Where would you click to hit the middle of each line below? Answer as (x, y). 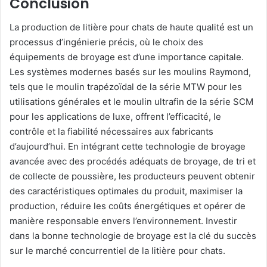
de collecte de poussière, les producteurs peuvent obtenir (132, 176)
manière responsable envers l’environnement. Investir (123, 221)
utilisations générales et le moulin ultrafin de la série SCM (131, 102)
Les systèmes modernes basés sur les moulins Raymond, (130, 72)
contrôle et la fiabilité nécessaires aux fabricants (111, 132)
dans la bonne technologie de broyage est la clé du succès (133, 236)
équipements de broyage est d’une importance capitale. (127, 57)
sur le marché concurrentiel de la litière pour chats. (117, 251)
